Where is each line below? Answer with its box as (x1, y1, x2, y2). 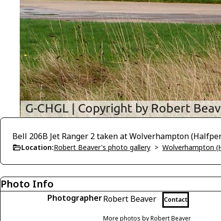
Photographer (47, 192, 102, 203)
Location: (21, 143, 54, 152)
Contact (164, 195, 187, 204)
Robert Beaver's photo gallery (54, 143, 150, 152)
